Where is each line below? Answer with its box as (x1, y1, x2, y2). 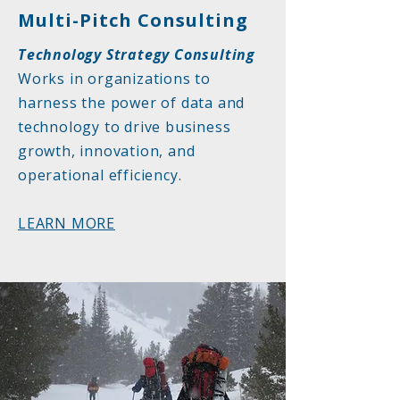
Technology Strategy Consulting (18, 45, 255, 64)
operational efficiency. (18, 165, 182, 185)
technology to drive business (18, 117, 231, 137)
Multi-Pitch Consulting (18, 8, 248, 32)
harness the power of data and (18, 93, 246, 112)
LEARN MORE (18, 213, 115, 233)
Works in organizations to (18, 69, 212, 88)
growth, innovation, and (18, 141, 196, 161)
